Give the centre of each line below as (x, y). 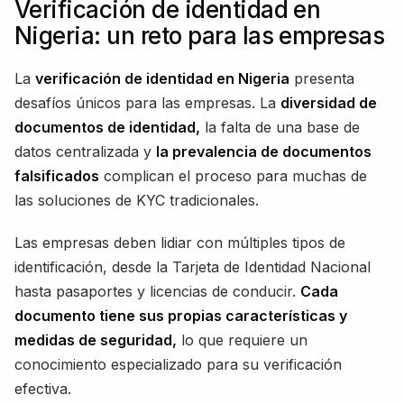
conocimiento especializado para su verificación (178, 364)
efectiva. (43, 388)
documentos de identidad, (107, 127)
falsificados (57, 175)
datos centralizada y (85, 151)
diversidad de (329, 102)
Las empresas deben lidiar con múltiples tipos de (180, 242)
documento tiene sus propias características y (181, 315)
